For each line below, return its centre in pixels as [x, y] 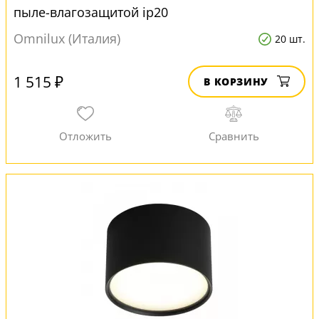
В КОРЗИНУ [236, 82]
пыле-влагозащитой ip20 [91, 12]
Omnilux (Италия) [67, 38]
